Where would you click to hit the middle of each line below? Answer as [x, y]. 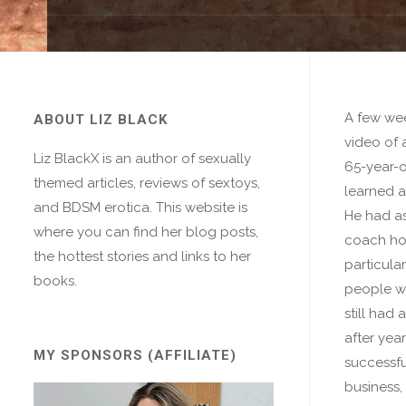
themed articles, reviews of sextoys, [147, 183]
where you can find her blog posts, [146, 232]
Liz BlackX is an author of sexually [142, 159]
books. [55, 281]
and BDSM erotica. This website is [140, 208]
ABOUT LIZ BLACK [101, 120]
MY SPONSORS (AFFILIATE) [135, 355]
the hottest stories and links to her [142, 256]
